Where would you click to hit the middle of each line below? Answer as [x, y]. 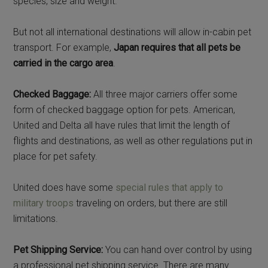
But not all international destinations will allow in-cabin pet [133, 32]
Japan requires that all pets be [177, 47]
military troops [44, 203]
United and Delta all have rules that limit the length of [122, 125]
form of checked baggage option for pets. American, [124, 109]
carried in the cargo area [63, 63]
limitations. [36, 218]
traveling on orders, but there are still [151, 203]
